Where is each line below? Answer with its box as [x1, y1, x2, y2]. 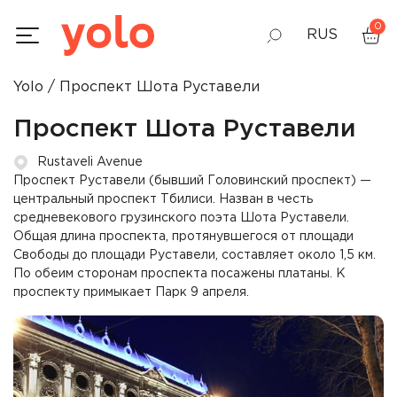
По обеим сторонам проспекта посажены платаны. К [13, 269, 346, 279]
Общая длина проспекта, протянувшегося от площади [13, 231, 354, 242]
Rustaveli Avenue [37, 157, 143, 167]
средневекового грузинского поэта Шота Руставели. [13, 213, 349, 223]
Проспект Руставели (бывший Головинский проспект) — [13, 175, 371, 186]
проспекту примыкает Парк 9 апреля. [13, 287, 249, 298]
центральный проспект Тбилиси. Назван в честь [13, 194, 313, 205]
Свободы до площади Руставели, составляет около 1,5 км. [13, 250, 376, 261]
